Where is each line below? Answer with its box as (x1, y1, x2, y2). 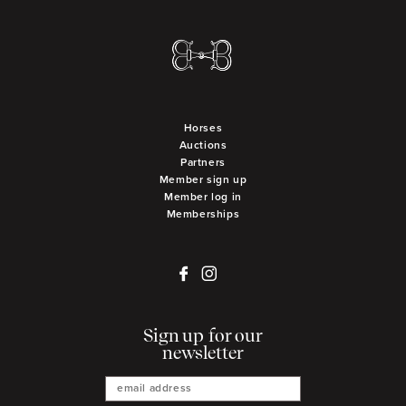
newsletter (162, 345, 244, 364)
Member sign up (159, 173, 247, 188)
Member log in (164, 190, 242, 205)
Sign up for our (143, 328, 263, 347)
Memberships (166, 208, 240, 222)
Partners (180, 156, 226, 170)
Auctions (179, 139, 227, 153)
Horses (183, 121, 223, 136)
